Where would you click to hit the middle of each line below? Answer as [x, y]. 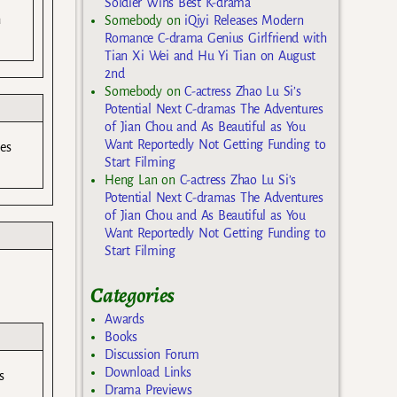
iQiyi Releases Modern [244, 20]
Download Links [148, 373]
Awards [125, 319]
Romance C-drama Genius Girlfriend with [216, 38]
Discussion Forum [152, 355]
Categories [133, 295]
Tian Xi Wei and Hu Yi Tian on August [210, 55]
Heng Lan [131, 179]
